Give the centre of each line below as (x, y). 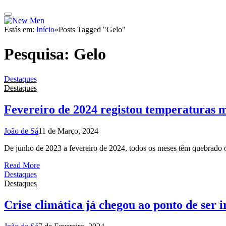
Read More (22, 165)
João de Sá (21, 131)
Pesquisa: (39, 54)
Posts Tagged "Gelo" (92, 30)
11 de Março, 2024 (68, 131)
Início (45, 30)
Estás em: (20, 30)
